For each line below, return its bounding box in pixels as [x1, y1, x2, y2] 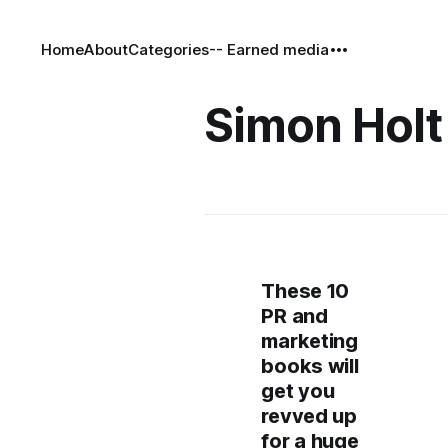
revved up [261, 404, 357, 428]
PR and [261, 304, 328, 328]
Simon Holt [204, 97, 443, 153]
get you [261, 379, 335, 403]
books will [261, 354, 359, 378]
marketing [261, 329, 358, 353]
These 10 [261, 279, 350, 303]
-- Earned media [209, 40, 330, 59]
